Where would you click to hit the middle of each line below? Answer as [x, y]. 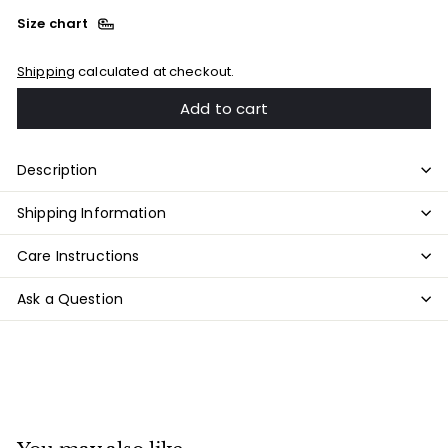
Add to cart [224, 108]
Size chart [54, 23]
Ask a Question [70, 298]
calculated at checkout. [155, 72]
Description [57, 169]
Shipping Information [91, 212]
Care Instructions [78, 255]
